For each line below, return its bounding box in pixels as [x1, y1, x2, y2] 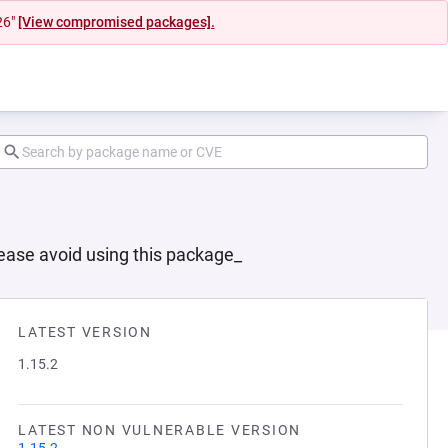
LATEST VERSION [18, 324, 152, 340]
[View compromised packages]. [17, 14, 215, 30]
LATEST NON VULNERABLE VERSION [18, 422, 301, 438]
